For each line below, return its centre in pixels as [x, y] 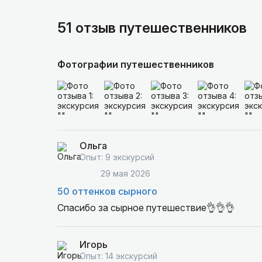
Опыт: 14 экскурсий [118, 256]
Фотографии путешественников [135, 64]
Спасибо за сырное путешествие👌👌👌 [146, 208]
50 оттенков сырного [107, 191]
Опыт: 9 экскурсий [117, 157]
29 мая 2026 [125, 173]
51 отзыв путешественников [152, 28]
